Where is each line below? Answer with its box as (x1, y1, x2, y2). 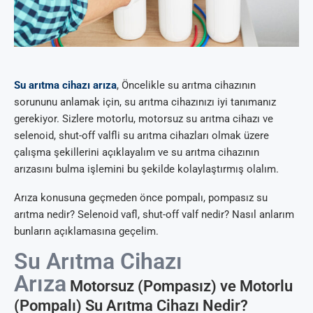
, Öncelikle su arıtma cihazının (117, 78, 256, 92)
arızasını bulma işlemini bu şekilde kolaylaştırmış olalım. (14, 162, 279, 175)
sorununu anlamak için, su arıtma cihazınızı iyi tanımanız (14, 95, 276, 108)
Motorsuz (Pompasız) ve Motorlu (66, 277, 293, 295)
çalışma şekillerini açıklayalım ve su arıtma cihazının (14, 145, 259, 159)
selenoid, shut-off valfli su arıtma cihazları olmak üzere (14, 129, 269, 142)
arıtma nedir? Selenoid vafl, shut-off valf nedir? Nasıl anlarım (14, 208, 294, 221)
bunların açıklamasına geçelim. (14, 224, 159, 238)
